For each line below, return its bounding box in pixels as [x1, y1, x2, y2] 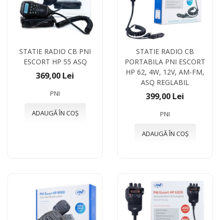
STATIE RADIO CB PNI [19, 46, 91, 56]
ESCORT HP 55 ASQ [23, 56, 87, 66]
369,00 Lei [36, 69, 74, 81]
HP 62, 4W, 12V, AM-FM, [126, 67, 204, 77]
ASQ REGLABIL [141, 77, 189, 87]
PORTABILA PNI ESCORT [125, 56, 205, 66]
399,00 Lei [146, 90, 184, 102]
